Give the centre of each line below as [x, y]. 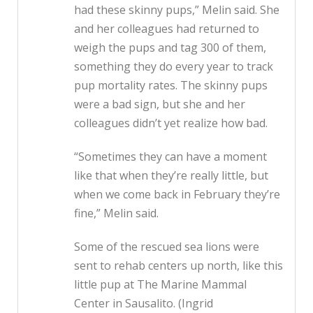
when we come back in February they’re [177, 195]
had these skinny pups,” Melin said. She [177, 10]
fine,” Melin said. [116, 213]
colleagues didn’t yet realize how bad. [171, 123]
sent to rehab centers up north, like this [179, 266]
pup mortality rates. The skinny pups [171, 86]
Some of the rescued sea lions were [167, 247]
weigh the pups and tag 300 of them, [170, 48]
